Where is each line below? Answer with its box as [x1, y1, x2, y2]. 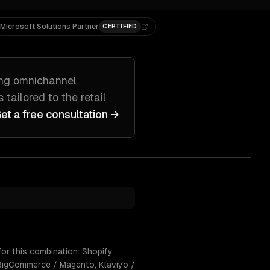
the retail [61, 91, 106, 104]
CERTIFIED [102, 23, 137, 30]
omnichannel [13, 74, 77, 87]
